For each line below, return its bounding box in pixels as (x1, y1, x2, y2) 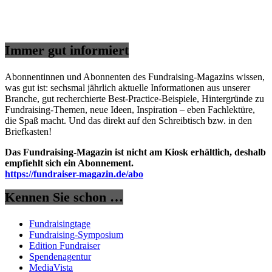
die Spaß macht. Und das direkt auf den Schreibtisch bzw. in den (5, 115, 252, 126)
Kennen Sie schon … (5, 189, 123, 205)
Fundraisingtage (29, 219, 90, 229)
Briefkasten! (5, 126, 52, 137)
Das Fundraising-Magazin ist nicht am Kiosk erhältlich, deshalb (5, 146, 266, 157)
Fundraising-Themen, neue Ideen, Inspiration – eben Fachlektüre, (5, 104, 255, 115)
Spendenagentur (29, 251, 91, 262)
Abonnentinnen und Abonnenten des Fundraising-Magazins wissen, (5, 71, 265, 82)
